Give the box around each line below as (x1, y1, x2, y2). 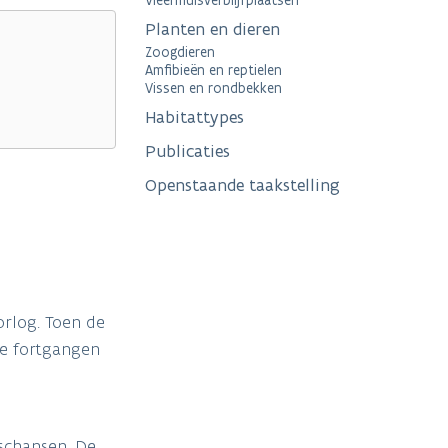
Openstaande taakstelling (145, 174, 340, 197)
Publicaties (145, 140, 230, 163)
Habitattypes (145, 106, 244, 129)
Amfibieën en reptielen (145, 61, 282, 80)
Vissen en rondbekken (145, 79, 282, 98)
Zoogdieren (145, 43, 215, 62)
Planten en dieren (145, 18, 280, 41)
